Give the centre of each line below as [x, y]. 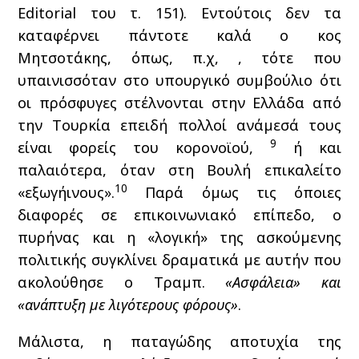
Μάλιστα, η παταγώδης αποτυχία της [179, 341]
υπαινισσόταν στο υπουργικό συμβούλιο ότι [179, 80]
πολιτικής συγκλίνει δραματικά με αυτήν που [179, 260]
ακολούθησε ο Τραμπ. [122, 282]
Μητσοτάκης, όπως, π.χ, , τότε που [179, 58]
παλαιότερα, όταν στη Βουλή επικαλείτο [179, 170]
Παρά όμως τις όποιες [234, 192]
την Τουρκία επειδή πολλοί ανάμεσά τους [179, 125]
